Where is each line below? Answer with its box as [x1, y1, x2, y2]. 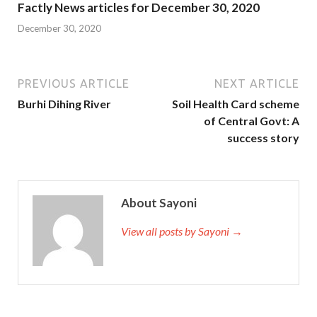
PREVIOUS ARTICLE [18, 76, 129, 90]
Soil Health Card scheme [172, 96, 299, 110]
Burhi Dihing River [18, 96, 111, 110]
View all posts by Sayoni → [121, 224, 243, 238]
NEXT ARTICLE [214, 76, 299, 90]
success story [227, 130, 299, 144]
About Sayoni [121, 195, 197, 210]
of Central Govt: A [204, 113, 299, 127]
